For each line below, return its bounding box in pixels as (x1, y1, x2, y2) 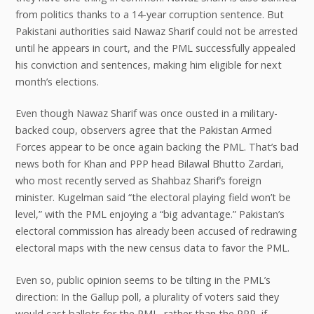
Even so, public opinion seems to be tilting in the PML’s (15, 273, 271, 287)
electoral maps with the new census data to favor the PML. (15, 241, 289, 255)
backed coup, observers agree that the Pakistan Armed (15, 123, 272, 137)
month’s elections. (15, 74, 99, 88)
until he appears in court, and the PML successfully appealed (15, 41, 296, 55)
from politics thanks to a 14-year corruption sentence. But (15, 7, 284, 21)
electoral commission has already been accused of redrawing (15, 224, 297, 238)
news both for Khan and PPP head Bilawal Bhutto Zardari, (15, 157, 284, 171)
